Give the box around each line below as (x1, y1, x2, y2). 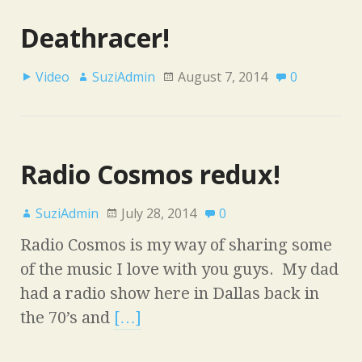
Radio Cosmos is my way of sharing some (20, 234, 332, 255)
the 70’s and (20, 307, 114, 327)
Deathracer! (20, 19, 170, 55)
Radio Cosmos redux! (20, 156, 280, 192)
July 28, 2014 (121, 204, 196, 222)
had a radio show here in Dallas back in (20, 283, 319, 303)
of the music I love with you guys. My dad (20, 259, 339, 279)
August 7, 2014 (178, 67, 267, 86)
